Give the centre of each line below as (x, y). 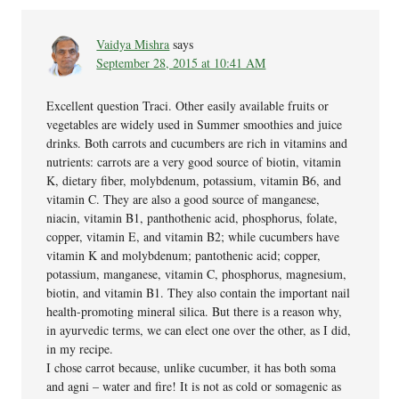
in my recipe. (80, 348)
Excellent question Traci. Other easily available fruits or (188, 105)
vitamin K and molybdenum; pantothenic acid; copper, (184, 255)
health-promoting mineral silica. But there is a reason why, (195, 311)
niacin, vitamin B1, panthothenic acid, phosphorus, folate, (192, 217)
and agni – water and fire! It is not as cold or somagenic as (194, 386)
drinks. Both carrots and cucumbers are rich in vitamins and (197, 142)
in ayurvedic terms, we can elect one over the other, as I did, (199, 330)
